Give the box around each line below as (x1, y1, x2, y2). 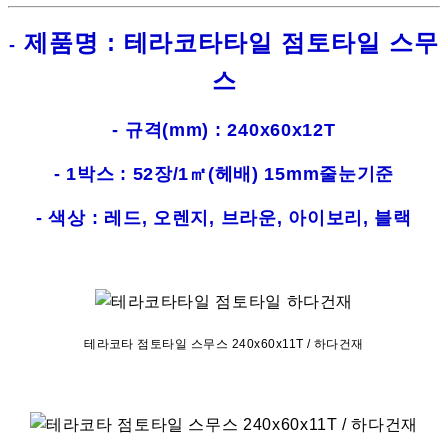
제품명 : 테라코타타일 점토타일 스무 (15, 29, 439, 57)
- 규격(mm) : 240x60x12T (112, 120, 336, 141)
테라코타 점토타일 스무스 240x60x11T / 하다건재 (84, 337, 364, 352)
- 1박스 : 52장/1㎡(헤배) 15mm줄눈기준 (53, 164, 395, 185)
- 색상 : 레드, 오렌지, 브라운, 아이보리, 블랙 (36, 208, 412, 229)
